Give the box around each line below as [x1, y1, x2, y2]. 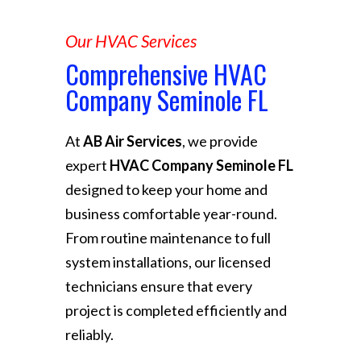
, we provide [181, 131, 258, 150]
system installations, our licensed [64, 252, 271, 271]
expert [64, 156, 110, 174]
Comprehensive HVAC [64, 54, 267, 93]
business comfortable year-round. [64, 204, 277, 222]
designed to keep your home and [64, 180, 268, 198]
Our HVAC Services [64, 30, 197, 51]
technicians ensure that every [64, 276, 252, 295]
